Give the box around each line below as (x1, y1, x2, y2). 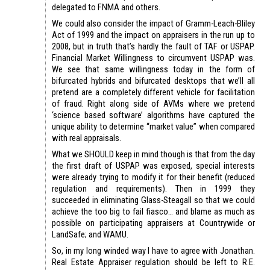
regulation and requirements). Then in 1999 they (52, 183, 255, 194)
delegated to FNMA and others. (52, 1, 160, 13)
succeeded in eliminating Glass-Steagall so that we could (52, 194, 255, 206)
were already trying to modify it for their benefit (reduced (52, 171, 255, 183)
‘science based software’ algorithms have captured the (52, 109, 255, 121)
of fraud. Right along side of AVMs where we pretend (52, 98, 255, 109)
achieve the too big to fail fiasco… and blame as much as (52, 206, 255, 217)
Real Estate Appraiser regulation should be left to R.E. (52, 256, 255, 268)
